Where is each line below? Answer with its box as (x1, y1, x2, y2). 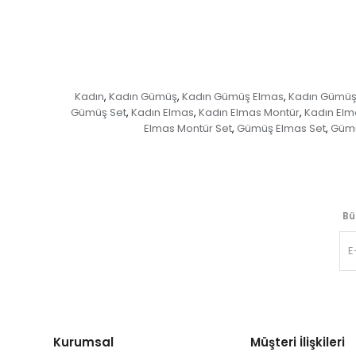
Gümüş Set (70, 105, 126, 121)
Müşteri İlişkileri (250, 334, 346, 351)
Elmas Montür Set (144, 121, 232, 137)
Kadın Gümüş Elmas (182, 89, 284, 105)
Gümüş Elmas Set (237, 121, 326, 137)
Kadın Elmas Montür (198, 105, 300, 121)
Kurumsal (53, 334, 114, 351)
